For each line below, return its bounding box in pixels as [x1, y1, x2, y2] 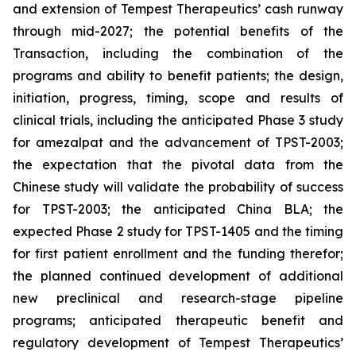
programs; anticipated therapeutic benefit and [13, 312, 343, 329]
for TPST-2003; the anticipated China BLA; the [13, 201, 343, 218]
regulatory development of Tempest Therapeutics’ [13, 335, 343, 351]
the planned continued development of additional [13, 268, 343, 284]
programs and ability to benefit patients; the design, [13, 68, 343, 84]
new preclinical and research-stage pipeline [13, 290, 343, 307]
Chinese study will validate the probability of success [13, 179, 343, 195]
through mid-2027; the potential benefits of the [13, 23, 343, 40]
